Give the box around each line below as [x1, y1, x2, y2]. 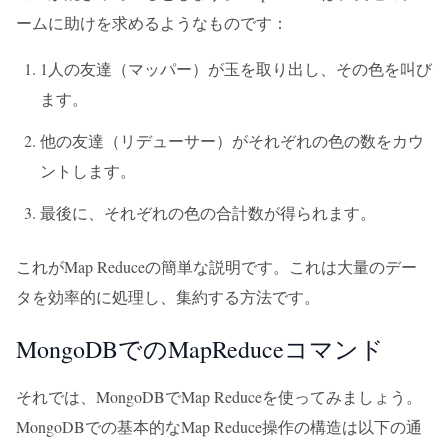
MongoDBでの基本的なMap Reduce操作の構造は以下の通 [16, 416, 422, 437]
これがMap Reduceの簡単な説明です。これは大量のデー [16, 256, 417, 277]
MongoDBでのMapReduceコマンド [16, 333, 384, 365]
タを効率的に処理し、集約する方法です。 [16, 286, 320, 307]
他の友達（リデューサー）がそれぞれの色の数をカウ [40, 130, 424, 151]
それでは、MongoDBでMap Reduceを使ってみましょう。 [16, 386, 422, 407]
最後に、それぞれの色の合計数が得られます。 [40, 202, 376, 223]
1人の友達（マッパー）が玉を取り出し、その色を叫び [40, 58, 432, 79]
